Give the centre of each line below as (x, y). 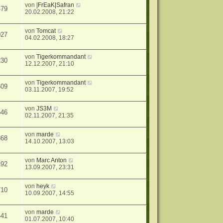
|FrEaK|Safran (56, 5)
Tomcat (46, 31)
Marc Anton (52, 161)
